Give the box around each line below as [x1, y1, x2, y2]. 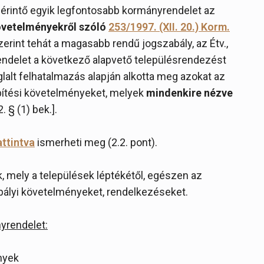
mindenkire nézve [146, 87, 233, 99]
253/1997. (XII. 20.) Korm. [108, 21, 230, 33]
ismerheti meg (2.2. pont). [35, 136, 157, 148]
